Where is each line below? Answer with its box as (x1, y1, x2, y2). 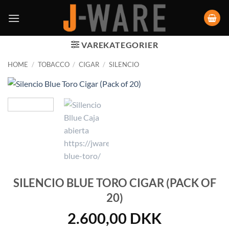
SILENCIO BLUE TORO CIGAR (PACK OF (13, 176, 216, 190)
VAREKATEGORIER (81, 40, 158, 50)
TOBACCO (37, 60, 70, 68)
